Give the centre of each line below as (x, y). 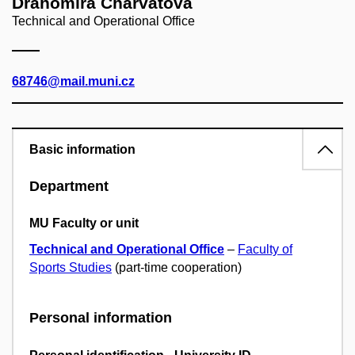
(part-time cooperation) (177, 268)
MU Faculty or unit (84, 223)
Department (69, 186)
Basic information (82, 149)
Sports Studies (71, 268)
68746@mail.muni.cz (73, 81)
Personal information (101, 318)
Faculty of (265, 250)
